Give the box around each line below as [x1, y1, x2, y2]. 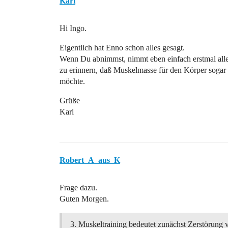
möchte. [60, 77, 85, 85]
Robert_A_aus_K [60, 156, 120, 164]
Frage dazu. [60, 183, 97, 192]
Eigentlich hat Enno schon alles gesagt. [60, 43, 185, 52]
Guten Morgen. [60, 194, 109, 203]
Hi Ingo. [60, 24, 87, 33]
